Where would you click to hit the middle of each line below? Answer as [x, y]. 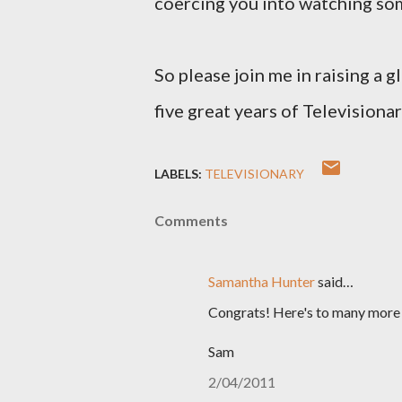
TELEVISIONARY [254, 174]
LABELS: [178, 174]
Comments [191, 220]
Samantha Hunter [262, 281]
